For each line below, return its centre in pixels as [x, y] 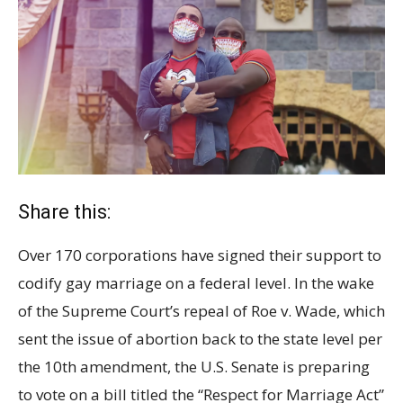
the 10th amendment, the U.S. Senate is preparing [194, 366]
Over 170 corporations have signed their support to [200, 255]
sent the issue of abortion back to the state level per [200, 338]
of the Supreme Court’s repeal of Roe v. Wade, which [201, 310]
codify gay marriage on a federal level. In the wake [196, 282]
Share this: [64, 211]
